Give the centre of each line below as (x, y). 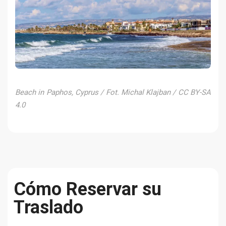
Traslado (48, 207)
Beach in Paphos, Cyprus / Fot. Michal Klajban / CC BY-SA (113, 92)
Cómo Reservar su (88, 189)
